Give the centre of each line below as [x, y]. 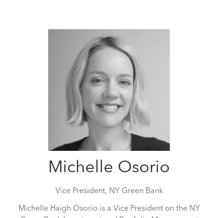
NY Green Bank [136, 191]
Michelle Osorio [109, 168]
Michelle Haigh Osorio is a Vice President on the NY [109, 209]
